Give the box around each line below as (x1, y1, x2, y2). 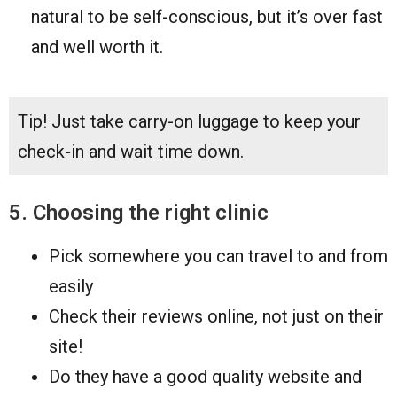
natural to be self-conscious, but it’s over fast (31, 5, 383, 27)
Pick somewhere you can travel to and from (49, 245, 388, 267)
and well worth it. (31, 35, 163, 58)
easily (49, 275, 93, 297)
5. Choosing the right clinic (9, 199, 269, 225)
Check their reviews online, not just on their (49, 305, 384, 327)
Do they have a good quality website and (49, 365, 362, 387)
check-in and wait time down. (18, 140, 244, 162)
